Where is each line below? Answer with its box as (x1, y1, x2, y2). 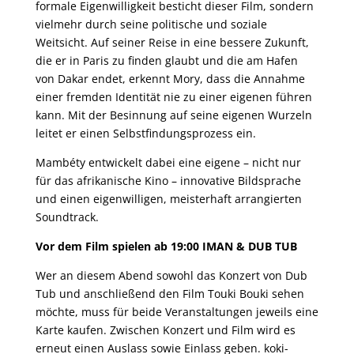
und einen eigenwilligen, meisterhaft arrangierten (35, 191, 302, 206)
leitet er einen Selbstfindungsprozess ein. (35, 126, 256, 141)
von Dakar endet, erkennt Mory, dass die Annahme (35, 71, 305, 86)
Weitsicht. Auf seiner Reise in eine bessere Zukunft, (35, 35, 309, 50)
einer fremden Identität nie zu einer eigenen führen (35, 89, 312, 104)
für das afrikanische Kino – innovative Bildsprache (35, 173, 301, 188)
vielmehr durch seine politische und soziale (35, 17, 267, 32)
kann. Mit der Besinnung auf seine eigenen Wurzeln (35, 107, 312, 122)
